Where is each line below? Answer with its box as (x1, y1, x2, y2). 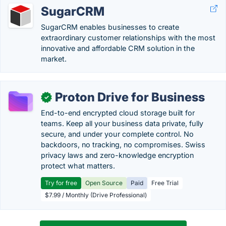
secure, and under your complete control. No (41, 130, 194, 138)
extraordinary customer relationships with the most (41, 33, 215, 42)
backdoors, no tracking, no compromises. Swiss (41, 140, 205, 149)
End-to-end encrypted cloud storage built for (41, 108, 195, 117)
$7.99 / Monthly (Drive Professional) (45, 191, 147, 199)
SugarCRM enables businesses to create (41, 23, 179, 31)
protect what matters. (41, 161, 115, 170)
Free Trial (151, 179, 179, 187)
